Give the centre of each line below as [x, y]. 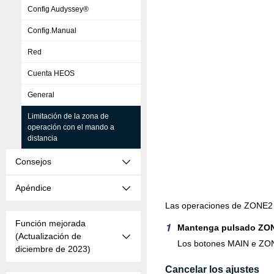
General [41, 95]
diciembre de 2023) [53, 249]
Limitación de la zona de [68, 116]
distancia [43, 138]
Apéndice [33, 188]
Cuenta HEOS [51, 73]
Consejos [33, 161]
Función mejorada [50, 223]
